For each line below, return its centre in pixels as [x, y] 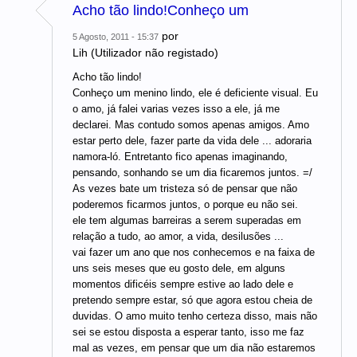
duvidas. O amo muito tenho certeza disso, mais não [195, 316]
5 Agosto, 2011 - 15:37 [116, 37]
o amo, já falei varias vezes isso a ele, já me [176, 109]
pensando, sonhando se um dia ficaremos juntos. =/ [192, 173]
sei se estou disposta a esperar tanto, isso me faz [188, 332]
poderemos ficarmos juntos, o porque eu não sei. [185, 205]
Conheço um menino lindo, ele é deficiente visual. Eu [195, 93]
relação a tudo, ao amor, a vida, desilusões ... [178, 237]
